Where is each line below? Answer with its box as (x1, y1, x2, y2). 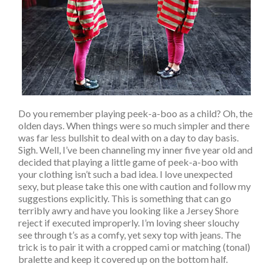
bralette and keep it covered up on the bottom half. (18, 253, 228, 265)
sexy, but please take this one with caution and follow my (18, 180, 251, 192)
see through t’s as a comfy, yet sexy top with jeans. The (18, 228, 241, 240)
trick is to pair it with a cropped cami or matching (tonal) (18, 240, 250, 253)
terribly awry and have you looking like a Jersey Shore (18, 204, 239, 216)
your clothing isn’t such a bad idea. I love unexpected (18, 168, 233, 180)
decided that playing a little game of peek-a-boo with (18, 155, 238, 168)
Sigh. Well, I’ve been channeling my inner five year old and (18, 143, 253, 155)
